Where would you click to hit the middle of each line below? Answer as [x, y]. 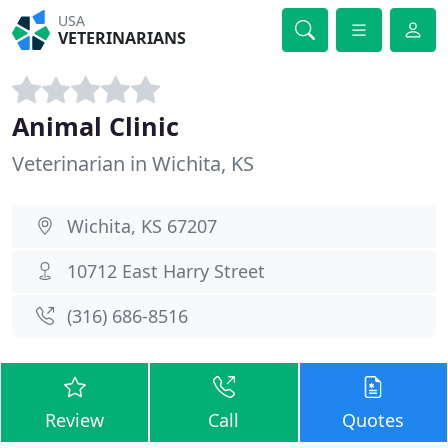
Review [75, 420]
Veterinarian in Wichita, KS [133, 163]
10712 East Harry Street [166, 271]
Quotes [373, 420]
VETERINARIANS [122, 38]
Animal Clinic [95, 126]
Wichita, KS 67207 [142, 226]
